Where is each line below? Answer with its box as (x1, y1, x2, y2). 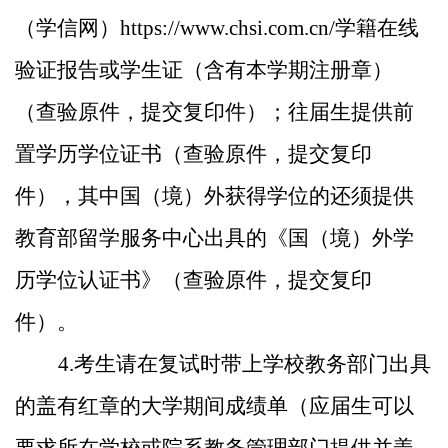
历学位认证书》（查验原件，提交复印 (15, 268, 372, 292)
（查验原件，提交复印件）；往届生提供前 (15, 100, 414, 124)
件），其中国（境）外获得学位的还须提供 (15, 184, 414, 208)
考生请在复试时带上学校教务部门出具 (74, 352, 431, 376)
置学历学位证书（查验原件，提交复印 (15, 142, 372, 166)
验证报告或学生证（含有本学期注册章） (15, 58, 393, 82)
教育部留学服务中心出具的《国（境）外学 (15, 226, 414, 250)
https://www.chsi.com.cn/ (120, 16, 335, 40)
